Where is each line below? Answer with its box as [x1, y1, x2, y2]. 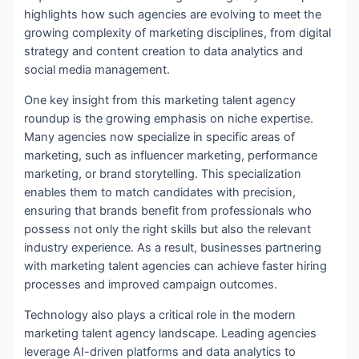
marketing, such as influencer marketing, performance [24, 148, 318, 163]
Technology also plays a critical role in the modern [24, 307, 296, 322]
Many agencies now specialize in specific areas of [24, 130, 296, 145]
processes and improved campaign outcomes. [24, 277, 278, 292]
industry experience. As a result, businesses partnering [24, 240, 322, 256]
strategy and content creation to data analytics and [24, 44, 304, 59]
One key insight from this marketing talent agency [24, 93, 296, 108]
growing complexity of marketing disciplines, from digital [24, 26, 332, 41]
